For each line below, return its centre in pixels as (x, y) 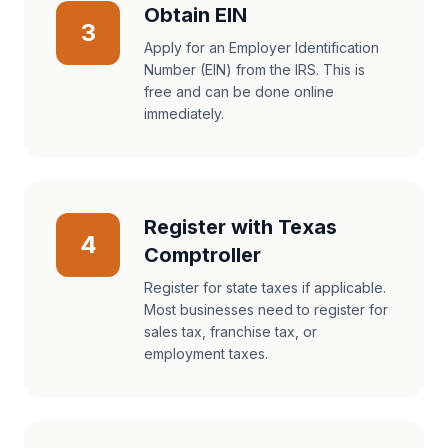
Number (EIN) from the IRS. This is (254, 69)
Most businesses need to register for (266, 309)
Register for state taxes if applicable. (265, 287)
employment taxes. (206, 353)
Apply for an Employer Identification (261, 47)
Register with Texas (240, 227)
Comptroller (202, 255)
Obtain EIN (195, 15)
